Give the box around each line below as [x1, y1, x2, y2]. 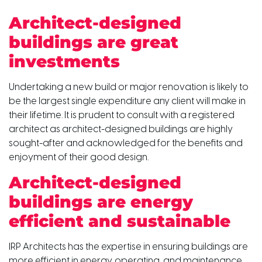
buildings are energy [9, 192, 193, 212]
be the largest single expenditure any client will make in [9, 96, 246, 106]
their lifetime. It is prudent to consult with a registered [9, 110, 235, 120]
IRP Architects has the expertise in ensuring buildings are [9, 242, 248, 253]
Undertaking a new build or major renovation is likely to [9, 82, 249, 92]
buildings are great [9, 32, 178, 52]
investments [9, 51, 120, 71]
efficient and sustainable [9, 211, 230, 232]
